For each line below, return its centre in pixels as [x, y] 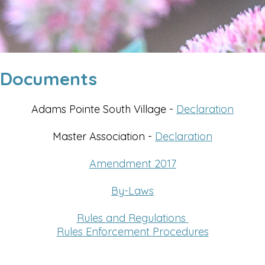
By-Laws [132, 191]
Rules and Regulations [132, 218]
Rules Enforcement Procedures [132, 232]
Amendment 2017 [132, 164]
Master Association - [104, 136]
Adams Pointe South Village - [104, 109]
